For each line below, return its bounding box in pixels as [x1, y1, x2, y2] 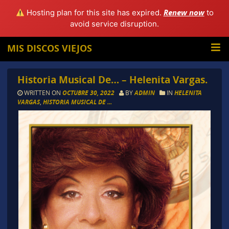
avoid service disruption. [70, 19, 159, 29]
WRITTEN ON [22, 88, 62, 97]
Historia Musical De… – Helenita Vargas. [17, 73, 208, 87]
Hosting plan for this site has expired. [24, 8, 164, 17]
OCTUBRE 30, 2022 [62, 88, 116, 98]
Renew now [163, 7, 204, 18]
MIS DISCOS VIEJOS [7, 42, 93, 55]
